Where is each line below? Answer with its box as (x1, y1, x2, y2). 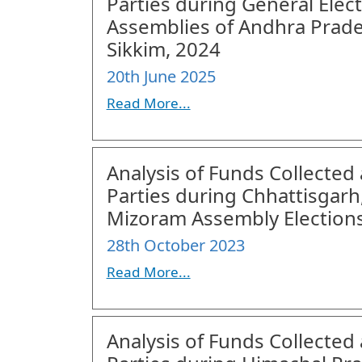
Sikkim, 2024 (106, 36, 221, 63)
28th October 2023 (106, 234, 245, 256)
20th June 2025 (106, 65, 216, 88)
